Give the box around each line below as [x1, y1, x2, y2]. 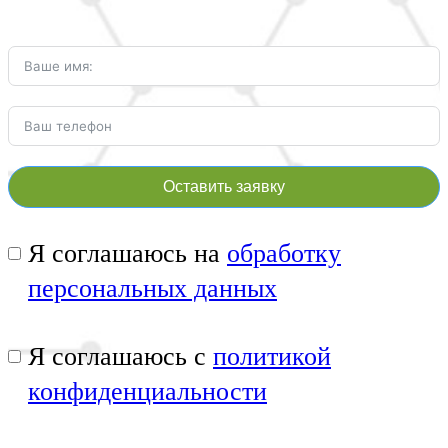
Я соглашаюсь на [28, 238, 227, 268]
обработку [227, 238, 341, 268]
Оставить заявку [163, 177, 285, 195]
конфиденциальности [28, 376, 267, 406]
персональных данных [28, 273, 277, 303]
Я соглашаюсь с [28, 341, 213, 371]
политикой [213, 341, 331, 371]
